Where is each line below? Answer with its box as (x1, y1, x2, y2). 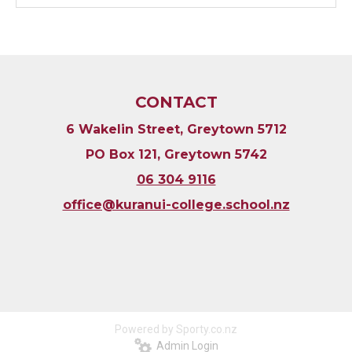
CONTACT (134, 92, 218, 112)
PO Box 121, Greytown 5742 (85, 146, 267, 162)
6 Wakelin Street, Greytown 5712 (65, 121, 287, 137)
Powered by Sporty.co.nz (115, 323, 237, 335)
